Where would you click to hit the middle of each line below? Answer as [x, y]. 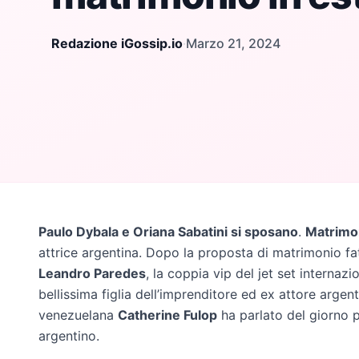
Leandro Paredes [92, 273]
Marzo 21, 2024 [233, 43]
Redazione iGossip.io [117, 43]
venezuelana [78, 315]
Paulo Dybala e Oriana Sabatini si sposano [168, 231]
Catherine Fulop [167, 315]
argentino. [69, 335]
